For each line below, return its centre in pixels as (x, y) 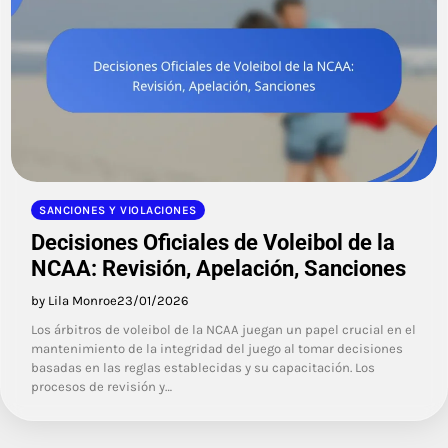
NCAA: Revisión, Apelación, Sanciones (218, 269)
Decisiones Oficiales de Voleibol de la (213, 243)
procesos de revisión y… (101, 387)
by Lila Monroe (74, 301)
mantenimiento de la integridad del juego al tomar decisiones (217, 349)
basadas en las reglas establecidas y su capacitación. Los (203, 368)
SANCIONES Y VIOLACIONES (118, 210)
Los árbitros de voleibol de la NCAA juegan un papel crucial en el (223, 330)
